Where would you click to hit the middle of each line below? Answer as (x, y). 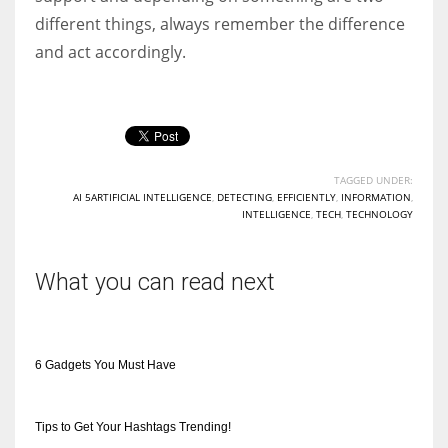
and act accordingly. (110, 51)
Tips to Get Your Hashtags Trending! (133, 426)
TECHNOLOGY (379, 213)
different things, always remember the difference (220, 23)
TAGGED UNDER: (373, 179)
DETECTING (244, 196)
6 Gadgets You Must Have (105, 364)
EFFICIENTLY (306, 196)
